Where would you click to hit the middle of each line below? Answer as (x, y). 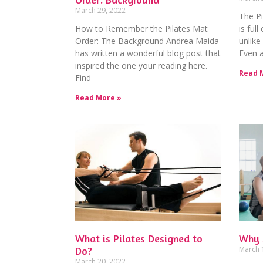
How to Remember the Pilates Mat (141, 28)
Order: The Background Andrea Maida (147, 41)
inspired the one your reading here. (142, 65)
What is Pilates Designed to (139, 239)
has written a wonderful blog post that (148, 53)
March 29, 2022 (100, 10)
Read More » (98, 97)
